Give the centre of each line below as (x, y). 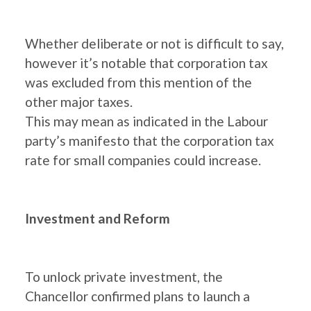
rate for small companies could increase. (143, 160)
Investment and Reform (98, 218)
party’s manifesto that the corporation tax (150, 141)
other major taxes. (79, 102)
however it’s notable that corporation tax (146, 63)
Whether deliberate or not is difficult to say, (154, 43)
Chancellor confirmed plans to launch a (137, 296)
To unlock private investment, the (124, 277)
